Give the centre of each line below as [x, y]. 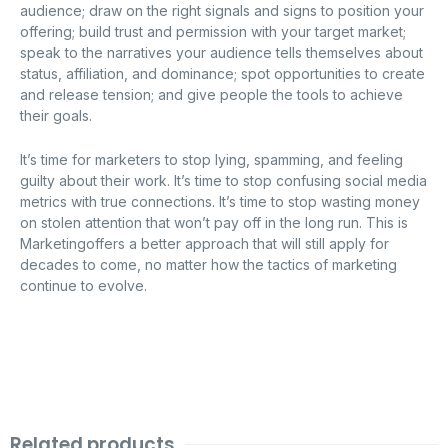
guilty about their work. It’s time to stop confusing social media [223, 180]
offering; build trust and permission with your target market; [213, 32]
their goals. [56, 116]
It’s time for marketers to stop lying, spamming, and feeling [211, 159]
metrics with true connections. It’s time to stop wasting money [220, 201]
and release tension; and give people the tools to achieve [211, 95]
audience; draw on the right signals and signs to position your [222, 11]
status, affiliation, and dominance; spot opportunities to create [222, 74]
